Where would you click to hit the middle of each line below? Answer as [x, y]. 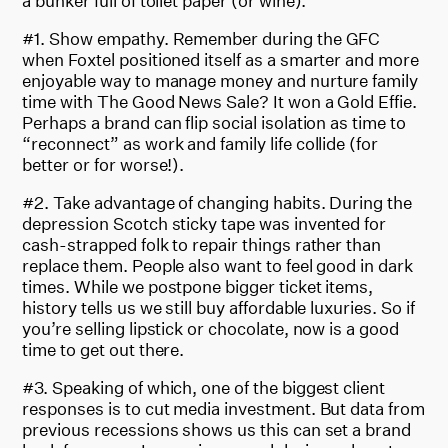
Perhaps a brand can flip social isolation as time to [214, 122]
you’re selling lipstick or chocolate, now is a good [210, 328]
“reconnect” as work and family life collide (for [200, 143]
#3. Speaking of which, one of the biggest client [204, 387]
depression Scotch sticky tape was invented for [204, 223]
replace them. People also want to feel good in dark [217, 265]
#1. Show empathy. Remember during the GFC [201, 38]
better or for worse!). [105, 164]
